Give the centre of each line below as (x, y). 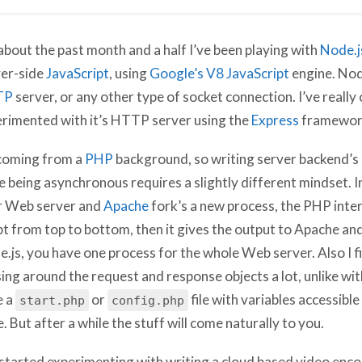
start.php (52, 299)
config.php (147, 299)
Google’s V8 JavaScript (219, 73)
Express (274, 120)
